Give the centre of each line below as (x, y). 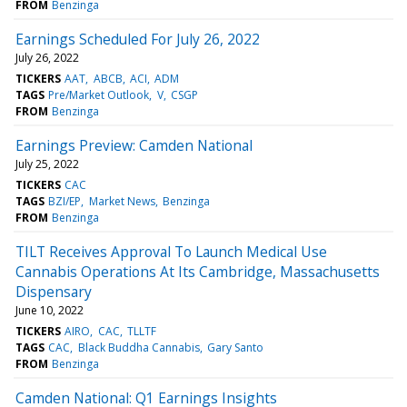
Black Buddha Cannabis (139, 347)
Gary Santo (235, 347)
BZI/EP (65, 201)
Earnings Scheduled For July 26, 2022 (138, 39)
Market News (122, 201)
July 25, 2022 (47, 164)
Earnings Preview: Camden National (134, 145)
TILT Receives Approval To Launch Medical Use (171, 251)
